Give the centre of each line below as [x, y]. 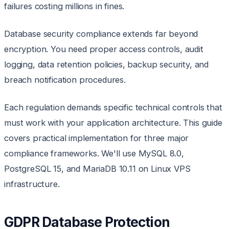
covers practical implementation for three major [97, 138]
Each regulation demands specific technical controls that [113, 108]
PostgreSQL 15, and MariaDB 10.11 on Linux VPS [97, 169]
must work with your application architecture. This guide [113, 123]
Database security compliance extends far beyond [101, 34]
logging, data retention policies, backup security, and [107, 65]
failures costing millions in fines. [64, 6]
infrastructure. [32, 184]
